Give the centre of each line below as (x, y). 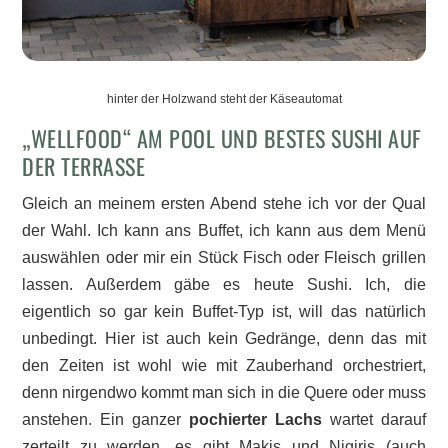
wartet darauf (373, 419)
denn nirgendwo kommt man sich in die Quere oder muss (224, 392)
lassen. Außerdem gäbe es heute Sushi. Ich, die (224, 284)
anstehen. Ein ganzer (105, 419)
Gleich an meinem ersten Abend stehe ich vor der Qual (224, 203)
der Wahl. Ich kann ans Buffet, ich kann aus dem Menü (224, 230)
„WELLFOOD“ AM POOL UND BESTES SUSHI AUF (222, 137)
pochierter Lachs (255, 419)
